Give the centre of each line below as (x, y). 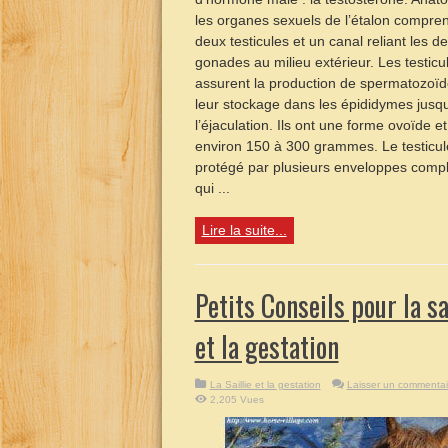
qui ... (212, 188)
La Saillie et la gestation (265, 384)
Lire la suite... (244, 230)
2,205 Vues (236, 399)
